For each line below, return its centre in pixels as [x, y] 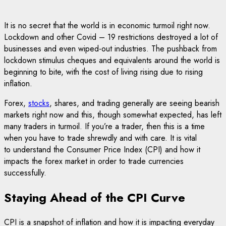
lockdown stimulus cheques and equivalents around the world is [112, 60]
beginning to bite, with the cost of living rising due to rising [103, 72]
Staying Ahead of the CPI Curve [95, 197]
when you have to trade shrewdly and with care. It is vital [100, 138]
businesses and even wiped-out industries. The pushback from [110, 48]
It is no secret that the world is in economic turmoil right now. [107, 25]
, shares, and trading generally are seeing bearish [134, 103]
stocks [39, 103]
